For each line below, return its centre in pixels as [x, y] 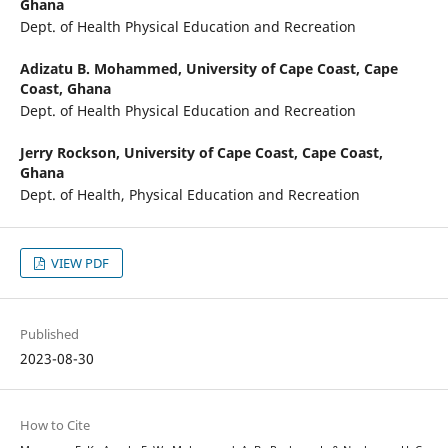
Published [49, 334]
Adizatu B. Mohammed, [102, 69]
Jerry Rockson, [71, 153]
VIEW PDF [79, 263]
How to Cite [54, 425]
